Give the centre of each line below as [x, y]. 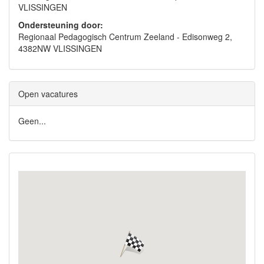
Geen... [32, 121]
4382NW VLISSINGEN [60, 48]
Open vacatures [48, 94]
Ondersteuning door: [61, 25]
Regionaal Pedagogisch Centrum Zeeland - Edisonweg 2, [125, 37]
